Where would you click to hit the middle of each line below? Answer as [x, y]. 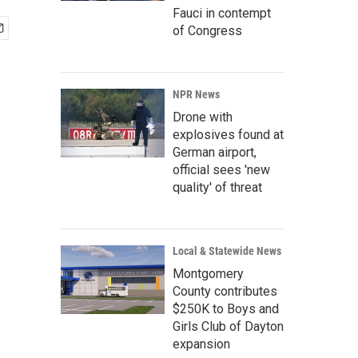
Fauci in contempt [222, 13]
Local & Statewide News [227, 251]
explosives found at [228, 135]
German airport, [215, 152]
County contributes [225, 291]
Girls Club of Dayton [228, 326]
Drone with [203, 117]
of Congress [207, 31]
